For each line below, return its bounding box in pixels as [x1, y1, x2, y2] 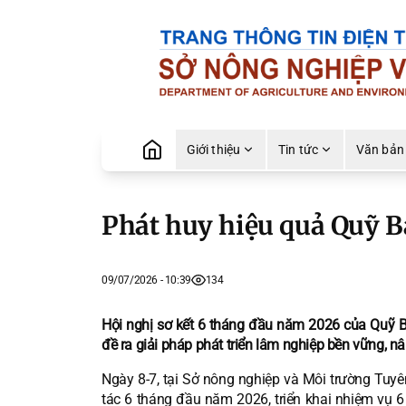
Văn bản [355, 142, 404, 158]
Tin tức [277, 142, 319, 158]
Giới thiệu [186, 142, 241, 158]
